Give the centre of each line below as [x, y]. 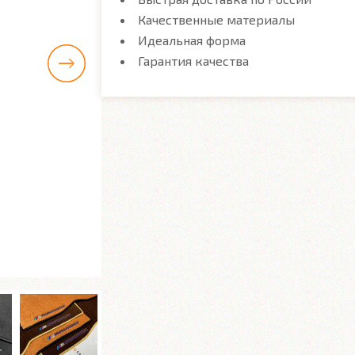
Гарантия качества [193, 61]
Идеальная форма [192, 40]
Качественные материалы [216, 19]
